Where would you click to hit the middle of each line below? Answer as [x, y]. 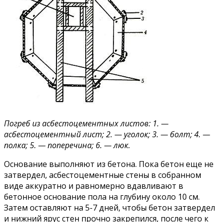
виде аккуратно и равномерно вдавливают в [94, 186]
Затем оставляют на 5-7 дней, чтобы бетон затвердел [110, 208]
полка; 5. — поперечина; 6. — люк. [67, 145]
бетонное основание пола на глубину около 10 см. [102, 197]
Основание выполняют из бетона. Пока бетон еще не [109, 164]
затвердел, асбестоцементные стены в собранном [103, 175]
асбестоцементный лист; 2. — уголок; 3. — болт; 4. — [107, 135]
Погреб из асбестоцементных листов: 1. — [86, 124]
